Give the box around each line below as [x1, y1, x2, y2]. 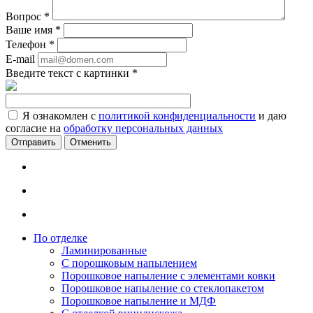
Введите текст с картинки [6, 67, 132, 80]
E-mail [6, 53, 35, 66]
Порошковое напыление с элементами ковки [61, 270, 275, 282]
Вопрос [6, 10, 44, 23]
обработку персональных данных [64, 122, 223, 135]
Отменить [70, 137, 111, 148]
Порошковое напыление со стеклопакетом [61, 282, 264, 295]
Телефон [6, 38, 49, 51]
